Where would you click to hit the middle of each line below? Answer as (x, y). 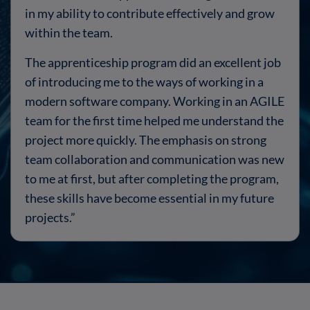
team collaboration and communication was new (155, 159)
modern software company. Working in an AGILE (155, 101)
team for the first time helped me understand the (154, 121)
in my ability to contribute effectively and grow (150, 13)
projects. (48, 218)
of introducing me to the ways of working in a (144, 82)
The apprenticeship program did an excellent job (153, 63)
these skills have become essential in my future (149, 198)
